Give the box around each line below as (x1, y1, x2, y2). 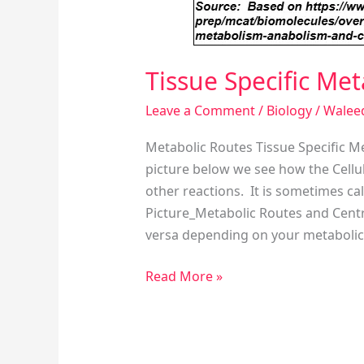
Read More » (145, 266, 223, 285)
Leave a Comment (145, 102, 255, 120)
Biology (266, 102, 312, 120)
